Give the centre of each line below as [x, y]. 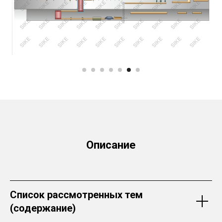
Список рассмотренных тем [76, 194]
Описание [111, 145]
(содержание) [43, 208]
